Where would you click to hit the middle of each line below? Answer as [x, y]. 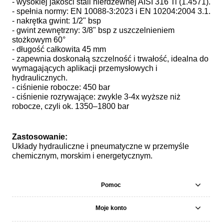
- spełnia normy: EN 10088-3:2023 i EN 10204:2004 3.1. [111, 11]
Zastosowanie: [40, 136]
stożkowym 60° [39, 39]
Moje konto [111, 208]
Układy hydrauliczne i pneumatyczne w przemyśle [100, 146]
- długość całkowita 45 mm [59, 49]
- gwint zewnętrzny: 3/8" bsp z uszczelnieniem [93, 30]
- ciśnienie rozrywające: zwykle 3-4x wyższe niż [96, 96]
